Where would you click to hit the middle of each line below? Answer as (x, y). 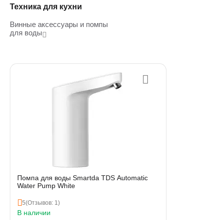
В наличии (34, 213)
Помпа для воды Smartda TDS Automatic (82, 178)
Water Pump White (46, 186)
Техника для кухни (46, 7)
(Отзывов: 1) (43, 203)
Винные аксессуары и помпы (59, 24)
